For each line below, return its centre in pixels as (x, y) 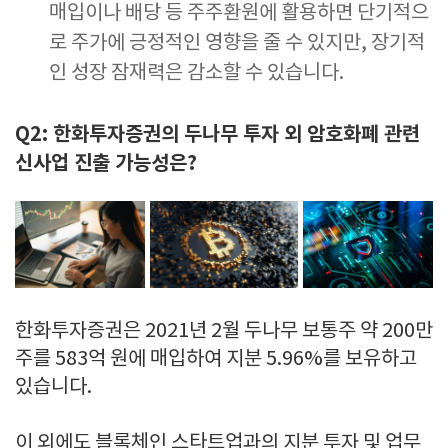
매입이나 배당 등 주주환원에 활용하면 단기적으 (239, 14)
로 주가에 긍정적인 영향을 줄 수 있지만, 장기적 (237, 44)
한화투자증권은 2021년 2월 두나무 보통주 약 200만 (224, 331)
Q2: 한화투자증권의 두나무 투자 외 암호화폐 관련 (217, 135)
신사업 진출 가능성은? (106, 164)
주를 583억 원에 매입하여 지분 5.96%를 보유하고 (216, 359)
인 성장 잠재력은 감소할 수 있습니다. (196, 74)
